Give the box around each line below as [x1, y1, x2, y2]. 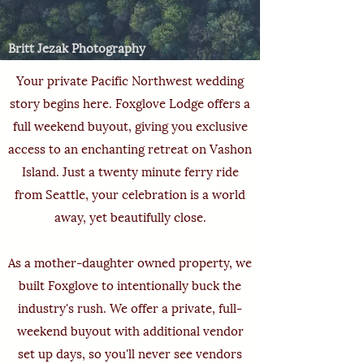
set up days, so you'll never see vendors [18, 346, 242, 362]
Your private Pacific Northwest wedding [16, 73, 244, 89]
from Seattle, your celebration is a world [15, 187, 245, 202]
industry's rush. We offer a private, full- [18, 301, 242, 316]
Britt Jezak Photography [8, 41, 145, 56]
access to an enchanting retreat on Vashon [8, 141, 252, 157]
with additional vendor [110, 323, 244, 339]
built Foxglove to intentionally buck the [19, 278, 241, 293]
